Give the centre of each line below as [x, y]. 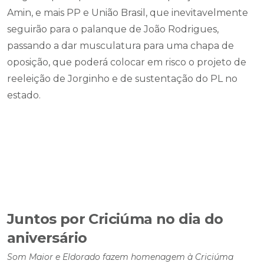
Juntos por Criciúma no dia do [115, 219]
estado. [24, 95]
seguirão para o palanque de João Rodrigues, [113, 29]
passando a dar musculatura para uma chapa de [121, 46]
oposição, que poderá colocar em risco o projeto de [127, 62]
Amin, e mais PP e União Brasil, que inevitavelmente [128, 13]
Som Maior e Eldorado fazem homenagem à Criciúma [120, 257]
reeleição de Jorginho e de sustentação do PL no [122, 79]
